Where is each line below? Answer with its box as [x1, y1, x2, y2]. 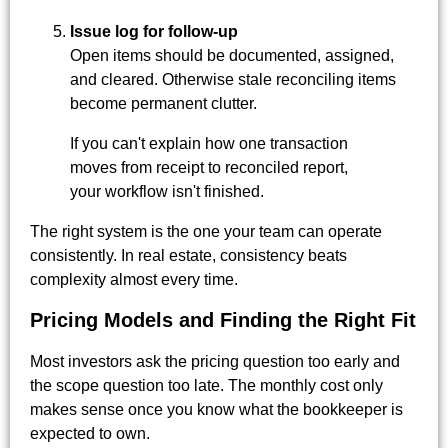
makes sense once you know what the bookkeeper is [30, 401, 403, 419]
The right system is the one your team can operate [30, 222, 382, 240]
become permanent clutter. [70, 94, 257, 112]
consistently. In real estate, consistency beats [30, 246, 347, 264]
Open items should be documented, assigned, [70, 46, 394, 64]
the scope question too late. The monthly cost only [30, 377, 383, 395]
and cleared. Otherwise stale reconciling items [70, 70, 396, 88]
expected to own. [30, 425, 150, 443]
